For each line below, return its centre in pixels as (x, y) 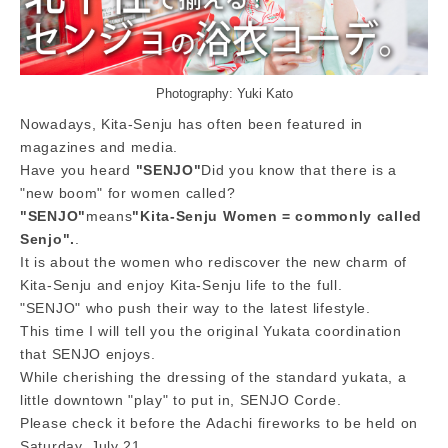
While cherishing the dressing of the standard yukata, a (213, 377)
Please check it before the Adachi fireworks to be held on (219, 423)
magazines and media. (99, 147)
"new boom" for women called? (128, 193)
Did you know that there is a (299, 170)
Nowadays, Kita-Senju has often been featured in (191, 124)
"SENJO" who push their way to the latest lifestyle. (195, 308)
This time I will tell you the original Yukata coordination (211, 331)
